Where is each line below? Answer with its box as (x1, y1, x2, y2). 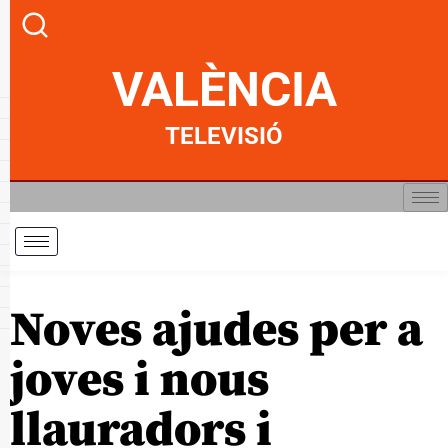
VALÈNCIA (111, 61, 337, 118)
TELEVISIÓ (165, 122, 283, 150)
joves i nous (10, 351, 269, 411)
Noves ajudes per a (10, 301, 423, 361)
